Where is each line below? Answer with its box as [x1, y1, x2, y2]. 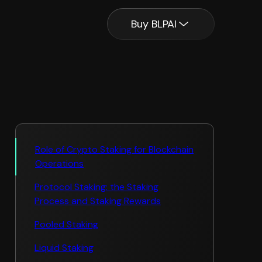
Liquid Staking [35, 242, 94, 254]
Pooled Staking [35, 218, 98, 230]
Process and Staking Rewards [35, 195, 161, 207]
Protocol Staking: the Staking [35, 181, 158, 193]
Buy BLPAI [131, 17, 177, 31]
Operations [35, 157, 84, 170]
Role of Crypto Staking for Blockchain [35, 143, 194, 156]
